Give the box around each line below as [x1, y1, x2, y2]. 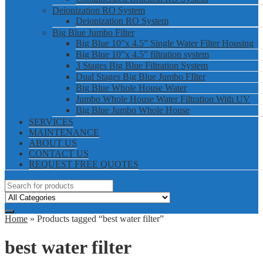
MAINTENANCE [29, 127, 99, 137]
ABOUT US [29, 137, 77, 148]
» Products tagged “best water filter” [28, 213, 164, 224]
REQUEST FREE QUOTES [29, 159, 139, 169]
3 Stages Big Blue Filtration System [76, 60, 208, 70]
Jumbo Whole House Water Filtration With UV [76, 93, 250, 104]
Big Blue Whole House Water [76, 82, 187, 93]
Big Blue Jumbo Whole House [76, 104, 190, 115]
